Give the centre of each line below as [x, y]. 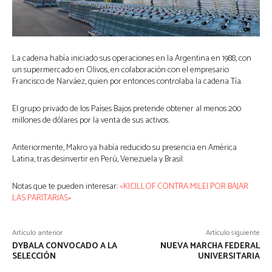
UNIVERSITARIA [229, 256]
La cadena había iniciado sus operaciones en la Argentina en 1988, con [132, 58]
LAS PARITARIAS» [42, 198]
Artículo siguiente [233, 233]
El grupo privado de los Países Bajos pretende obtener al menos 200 [127, 109]
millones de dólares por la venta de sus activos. [91, 120]
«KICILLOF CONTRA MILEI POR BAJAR [184, 186]
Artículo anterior [37, 233]
